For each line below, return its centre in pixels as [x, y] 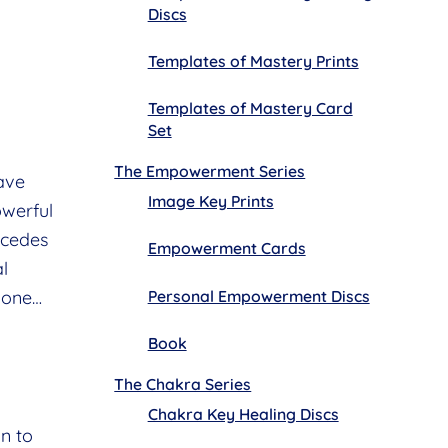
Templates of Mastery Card [250, 108]
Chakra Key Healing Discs [243, 413]
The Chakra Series [183, 383]
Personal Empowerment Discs [258, 295]
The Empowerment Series [210, 171]
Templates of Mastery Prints [253, 61]
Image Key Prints [210, 201]
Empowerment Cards [226, 248]
